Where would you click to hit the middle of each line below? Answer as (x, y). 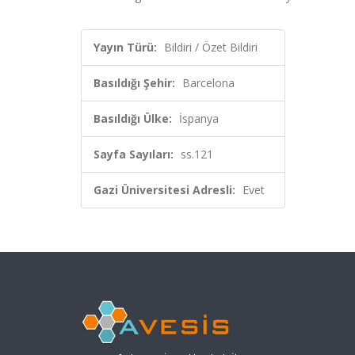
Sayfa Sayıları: (134, 154)
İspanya (199, 118)
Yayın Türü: (125, 47)
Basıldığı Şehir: (134, 83)
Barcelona (208, 83)
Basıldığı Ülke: (133, 118)
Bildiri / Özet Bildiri (211, 47)
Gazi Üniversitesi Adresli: (164, 190)
